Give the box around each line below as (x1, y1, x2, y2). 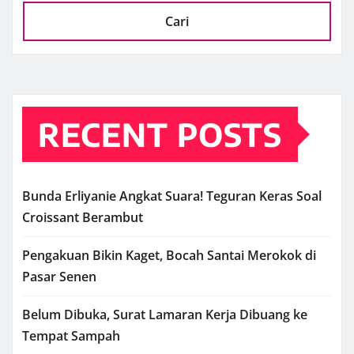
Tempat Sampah (22, 326, 120, 345)
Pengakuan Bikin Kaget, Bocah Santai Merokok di (22, 246, 316, 264)
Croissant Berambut (22, 208, 143, 226)
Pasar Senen (22, 267, 96, 285)
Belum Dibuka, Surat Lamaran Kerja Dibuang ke (22, 305, 307, 323)
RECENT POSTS (38, 114, 282, 154)
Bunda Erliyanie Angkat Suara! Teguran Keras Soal (22, 186, 322, 205)
